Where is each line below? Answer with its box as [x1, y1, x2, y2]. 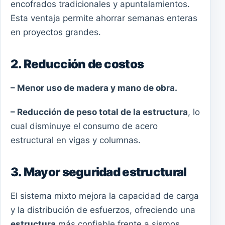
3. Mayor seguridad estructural [11, 164, 187, 179]
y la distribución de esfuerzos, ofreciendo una [11, 204, 195, 215]
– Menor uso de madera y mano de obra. [11, 83, 177, 93]
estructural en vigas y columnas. [11, 135, 141, 145]
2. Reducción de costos [11, 57, 144, 72]
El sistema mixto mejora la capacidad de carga [11, 190, 199, 201]
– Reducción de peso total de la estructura [11, 106, 188, 117]
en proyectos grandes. [11, 27, 101, 38]
